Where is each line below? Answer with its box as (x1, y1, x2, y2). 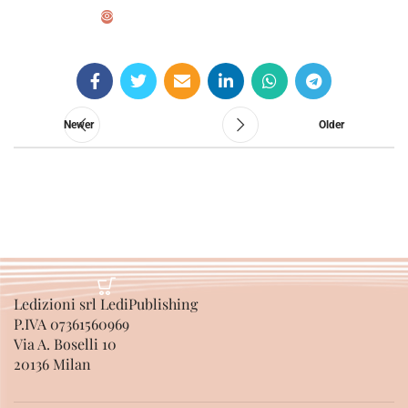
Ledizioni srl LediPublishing (14, 294, 198, 314)
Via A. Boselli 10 (14, 334, 117, 354)
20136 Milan (14, 354, 91, 374)
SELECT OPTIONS (63, 36, 150, 49)
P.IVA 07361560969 (14, 314, 129, 334)
